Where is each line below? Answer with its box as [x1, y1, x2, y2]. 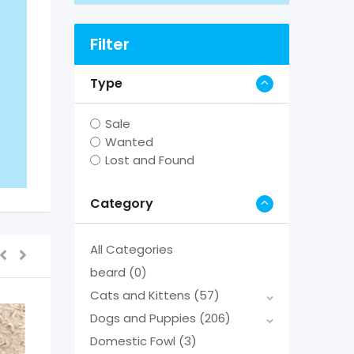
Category [89, 194, 153, 213]
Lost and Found [104, 151, 194, 168]
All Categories [89, 240, 173, 258]
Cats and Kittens [89, 286, 194, 303]
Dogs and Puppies [89, 309, 199, 326]
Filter [89, 33, 130, 55]
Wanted [104, 133, 153, 150]
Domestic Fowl [89, 332, 179, 349]
